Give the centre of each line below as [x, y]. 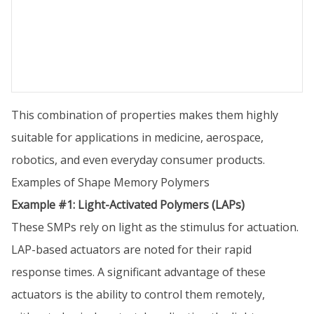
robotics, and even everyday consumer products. [138, 160]
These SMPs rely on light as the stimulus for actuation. [155, 227]
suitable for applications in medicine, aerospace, [137, 137]
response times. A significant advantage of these [138, 272]
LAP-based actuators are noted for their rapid [131, 250]
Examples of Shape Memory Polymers [110, 182]
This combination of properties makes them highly [145, 115]
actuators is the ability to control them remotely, [138, 294]
